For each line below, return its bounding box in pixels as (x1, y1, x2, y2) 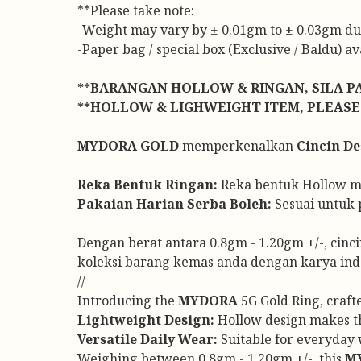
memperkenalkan (179, 137, 297, 155)
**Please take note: (77, 2, 194, 19)
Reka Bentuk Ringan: (77, 176, 218, 193)
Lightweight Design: (77, 311, 214, 329)
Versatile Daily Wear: (77, 330, 218, 348)
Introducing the (77, 292, 178, 309)
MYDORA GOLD (77, 137, 179, 155)
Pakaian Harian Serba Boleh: (77, 195, 272, 213)
